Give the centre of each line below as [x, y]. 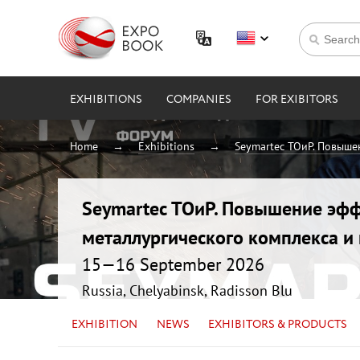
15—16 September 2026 [173, 264]
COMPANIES [199, 100]
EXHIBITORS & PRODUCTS [278, 324]
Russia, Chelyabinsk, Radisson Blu [187, 290]
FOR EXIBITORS [297, 100]
